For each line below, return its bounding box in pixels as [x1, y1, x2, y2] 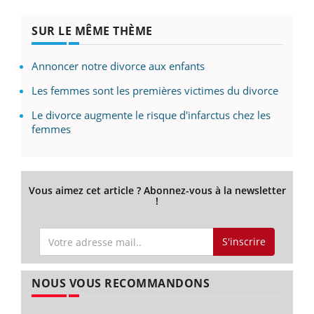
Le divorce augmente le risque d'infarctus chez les [32, 108, 271, 123]
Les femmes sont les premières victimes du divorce [32, 83, 278, 98]
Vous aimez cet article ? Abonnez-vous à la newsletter [28, 184, 286, 198]
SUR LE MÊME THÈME [32, 23, 153, 39]
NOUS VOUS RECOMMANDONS [32, 275, 210, 291]
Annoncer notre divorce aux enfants [32, 59, 205, 74]
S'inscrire [221, 235, 266, 248]
